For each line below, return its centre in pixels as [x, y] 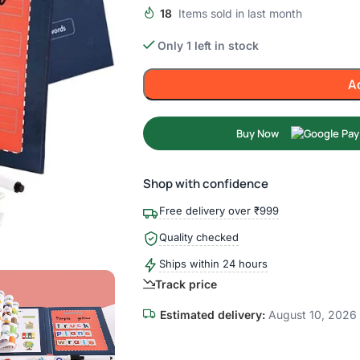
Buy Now [258, 133]
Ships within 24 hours [213, 264]
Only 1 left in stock [209, 45]
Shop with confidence [205, 184]
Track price [186, 284]
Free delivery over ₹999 [219, 211]
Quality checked [198, 237]
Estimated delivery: [212, 315]
